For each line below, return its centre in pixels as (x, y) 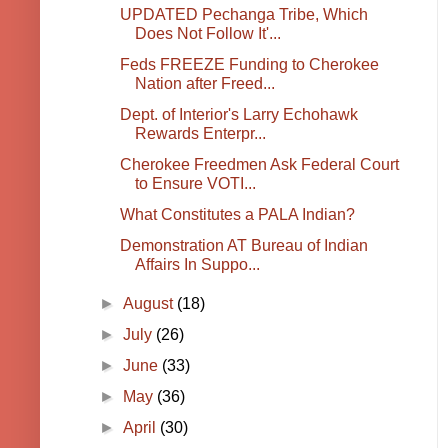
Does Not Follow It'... (207, 34)
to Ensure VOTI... (195, 184)
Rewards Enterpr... (200, 134)
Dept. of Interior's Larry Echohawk (238, 115)
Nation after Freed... (204, 84)
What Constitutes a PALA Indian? (237, 215)
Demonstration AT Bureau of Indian (243, 246)
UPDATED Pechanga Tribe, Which (243, 15)
